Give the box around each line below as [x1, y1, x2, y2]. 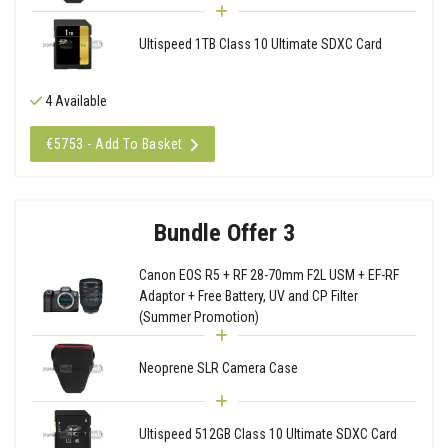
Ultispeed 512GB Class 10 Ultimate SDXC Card [138, 425, 397, 442]
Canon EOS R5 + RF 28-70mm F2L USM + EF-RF [138, 266, 399, 283]
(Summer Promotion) [138, 308, 259, 325]
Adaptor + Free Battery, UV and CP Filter [138, 287, 358, 304]
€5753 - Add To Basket [46, 135, 183, 152]
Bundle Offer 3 [153, 217, 295, 247]
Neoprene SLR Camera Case [138, 359, 298, 376]
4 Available [42, 92, 107, 109]
